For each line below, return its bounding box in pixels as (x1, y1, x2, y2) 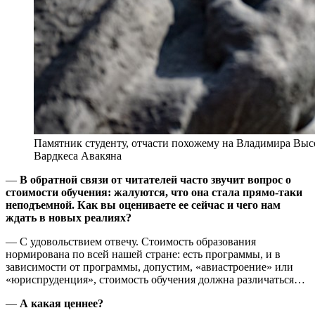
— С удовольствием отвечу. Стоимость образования (6, 235, 256, 247)
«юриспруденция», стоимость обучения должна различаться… (6, 273, 305, 285)
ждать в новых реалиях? (6, 211, 131, 224)
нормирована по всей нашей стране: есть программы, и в (6, 247, 281, 260)
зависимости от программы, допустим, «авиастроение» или (6, 260, 293, 273)
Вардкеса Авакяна (34, 149, 122, 162)
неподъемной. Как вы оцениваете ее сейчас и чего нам (6, 198, 281, 211)
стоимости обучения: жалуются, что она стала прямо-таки (6, 186, 302, 198)
